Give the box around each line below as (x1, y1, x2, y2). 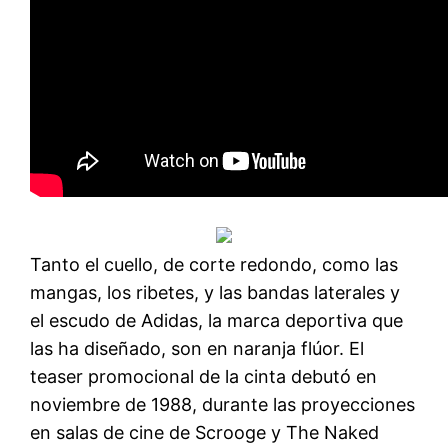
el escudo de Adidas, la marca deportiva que (30, 309, 404, 331)
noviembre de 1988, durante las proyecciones (30, 393, 416, 415)
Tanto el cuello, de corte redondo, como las (30, 253, 399, 275)
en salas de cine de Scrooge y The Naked (30, 421, 380, 443)
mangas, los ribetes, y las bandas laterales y (30, 281, 401, 303)
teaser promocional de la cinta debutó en (30, 365, 378, 387)
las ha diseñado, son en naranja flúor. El (30, 337, 365, 359)
